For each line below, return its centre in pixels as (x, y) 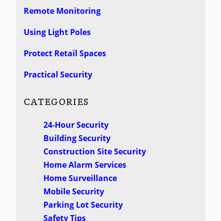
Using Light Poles (57, 32)
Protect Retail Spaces (65, 53)
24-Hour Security (76, 125)
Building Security (77, 138)
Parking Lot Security (83, 205)
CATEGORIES (56, 101)
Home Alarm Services (85, 165)
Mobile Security (74, 192)
